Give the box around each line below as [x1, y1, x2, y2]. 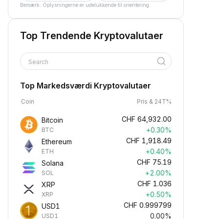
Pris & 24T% [137, 98, 172, 105]
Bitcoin [42, 116, 63, 124]
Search [28, 58, 50, 66]
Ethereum [42, 137, 72, 146]
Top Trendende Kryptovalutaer [20, 30, 163, 42]
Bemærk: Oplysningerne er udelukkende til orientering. [20, 2, 151, 8]
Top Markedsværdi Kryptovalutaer [20, 81, 151, 90]
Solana [42, 159, 64, 167]
